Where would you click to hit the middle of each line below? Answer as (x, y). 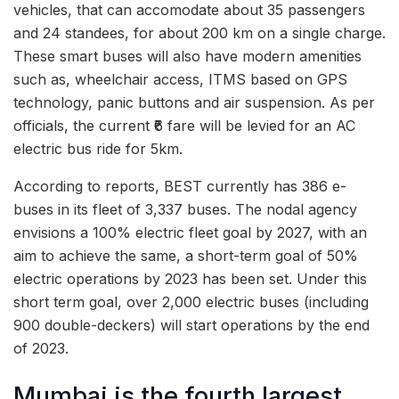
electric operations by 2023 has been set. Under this (190, 279)
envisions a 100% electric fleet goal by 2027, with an (190, 233)
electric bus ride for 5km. (98, 149)
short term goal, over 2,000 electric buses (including (191, 302)
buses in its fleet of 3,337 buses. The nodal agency (185, 210)
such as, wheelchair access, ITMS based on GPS (180, 80)
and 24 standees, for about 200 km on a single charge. (199, 33)
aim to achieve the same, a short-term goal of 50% (186, 256)
